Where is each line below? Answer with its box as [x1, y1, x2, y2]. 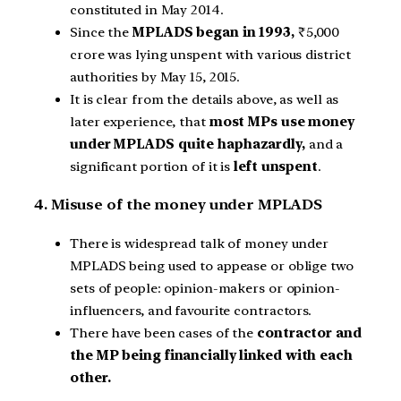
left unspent [234, 158, 318, 175]
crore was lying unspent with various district [70, 46, 351, 63]
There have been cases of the [70, 324, 258, 341]
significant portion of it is [70, 158, 235, 175]
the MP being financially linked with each [70, 346, 353, 363]
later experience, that [70, 113, 209, 130]
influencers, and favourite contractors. [70, 302, 312, 319]
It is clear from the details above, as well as [70, 90, 339, 107]
